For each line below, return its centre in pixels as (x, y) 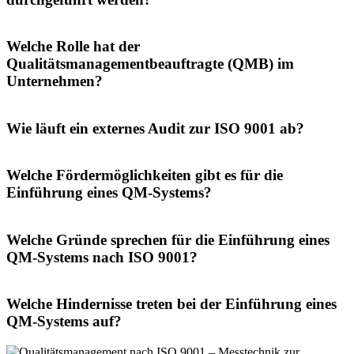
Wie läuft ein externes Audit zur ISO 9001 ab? (155, 128)
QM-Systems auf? (64, 322)
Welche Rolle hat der (73, 47)
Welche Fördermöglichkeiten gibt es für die (145, 175)
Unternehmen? (55, 81)
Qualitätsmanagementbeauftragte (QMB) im (150, 64)
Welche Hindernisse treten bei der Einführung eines (171, 304)
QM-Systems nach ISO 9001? (102, 257)
